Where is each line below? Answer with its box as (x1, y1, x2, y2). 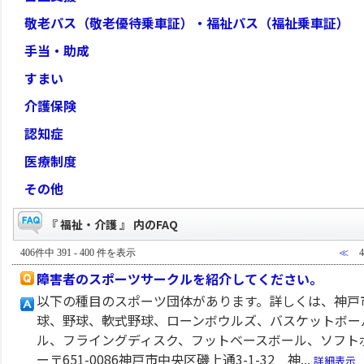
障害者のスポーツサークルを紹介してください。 (37, 269, 323, 288)
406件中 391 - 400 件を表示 (20, 247, 136, 258)
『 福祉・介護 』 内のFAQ (46, 216, 178, 232)
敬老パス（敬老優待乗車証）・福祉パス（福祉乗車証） (24, 13, 349, 32)
